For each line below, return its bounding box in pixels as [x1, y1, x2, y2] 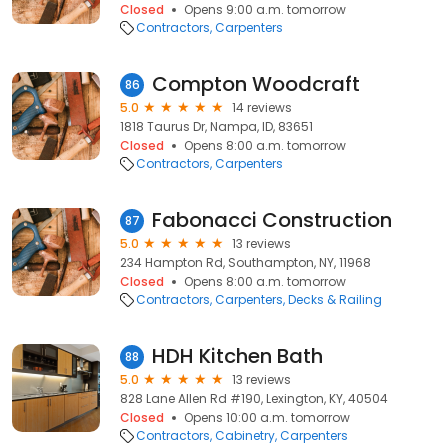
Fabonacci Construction [152, 206, 392, 234]
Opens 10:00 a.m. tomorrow [184, 409, 350, 426]
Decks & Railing [288, 291, 382, 308]
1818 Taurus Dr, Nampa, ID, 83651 [120, 118, 313, 135]
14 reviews [232, 99, 292, 116]
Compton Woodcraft [152, 70, 360, 98]
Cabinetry [215, 427, 275, 444]
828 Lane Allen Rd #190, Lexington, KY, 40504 [120, 390, 388, 407]
